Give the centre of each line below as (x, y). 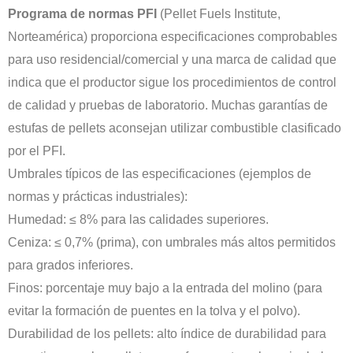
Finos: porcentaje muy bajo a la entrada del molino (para (165, 288)
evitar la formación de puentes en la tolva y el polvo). (154, 311)
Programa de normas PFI (82, 14)
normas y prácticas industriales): (98, 197)
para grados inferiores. (71, 266)
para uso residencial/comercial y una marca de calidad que (172, 60)
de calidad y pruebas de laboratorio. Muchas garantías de (168, 106)
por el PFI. (37, 151)
